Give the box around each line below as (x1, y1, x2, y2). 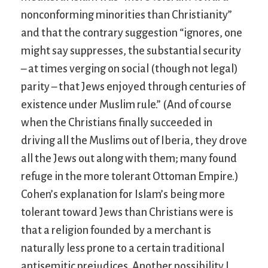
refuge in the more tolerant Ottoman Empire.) (21, 170, 239, 182)
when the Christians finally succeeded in (21, 117, 212, 129)
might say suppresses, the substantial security (21, 45, 241, 57)
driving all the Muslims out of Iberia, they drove (21, 135, 247, 147)
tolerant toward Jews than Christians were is (21, 206, 233, 218)
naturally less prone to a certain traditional (21, 242, 224, 254)
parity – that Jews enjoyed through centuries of (21, 81, 245, 93)
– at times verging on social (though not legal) (21, 63, 238, 75)
